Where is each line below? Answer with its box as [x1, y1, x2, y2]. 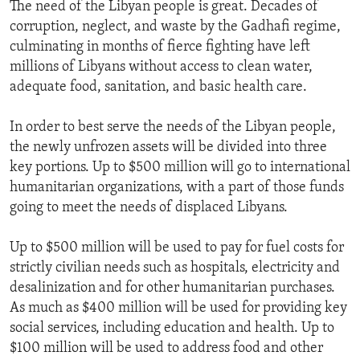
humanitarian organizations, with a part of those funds [10, 180, 344, 196]
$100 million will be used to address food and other [10, 341, 323, 357]
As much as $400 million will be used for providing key [10, 301, 347, 317]
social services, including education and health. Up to [10, 321, 334, 337]
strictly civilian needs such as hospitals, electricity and [10, 260, 340, 276]
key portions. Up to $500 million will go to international [10, 160, 350, 176]
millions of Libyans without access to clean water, [10, 59, 313, 76]
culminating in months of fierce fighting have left [10, 39, 310, 55]
